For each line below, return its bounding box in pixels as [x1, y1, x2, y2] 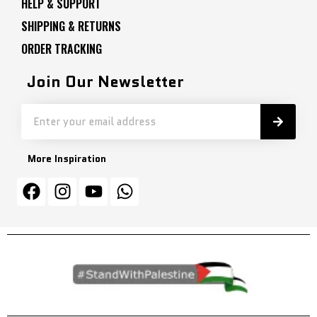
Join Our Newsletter [27, 70, 184, 93]
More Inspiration [28, 151, 106, 166]
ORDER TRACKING [21, 40, 102, 57]
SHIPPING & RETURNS [21, 17, 121, 35]
